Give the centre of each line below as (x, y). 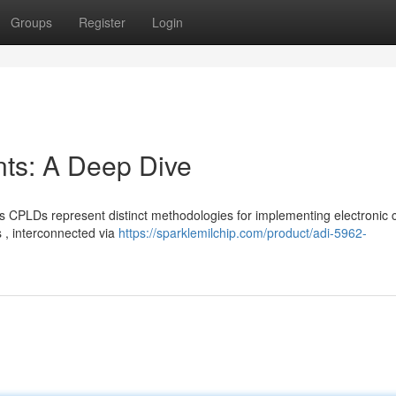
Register (102, 22)
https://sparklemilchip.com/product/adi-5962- (243, 232)
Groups (31, 22)
